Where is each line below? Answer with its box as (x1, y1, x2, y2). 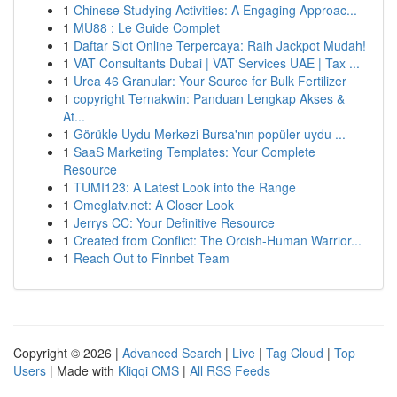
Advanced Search (122, 344, 222, 362)
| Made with (46, 362, 118, 379)
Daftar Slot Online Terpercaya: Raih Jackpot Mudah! (74, 36, 366, 54)
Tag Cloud (266, 344, 323, 362)
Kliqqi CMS (118, 362, 179, 379)
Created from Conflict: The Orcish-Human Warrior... (74, 231, 362, 249)
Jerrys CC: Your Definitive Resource (74, 214, 275, 231)
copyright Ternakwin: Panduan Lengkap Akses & (74, 90, 345, 107)
